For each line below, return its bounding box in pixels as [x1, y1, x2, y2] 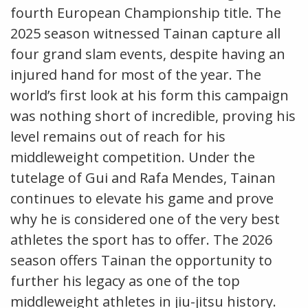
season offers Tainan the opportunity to [10, 251, 272, 270]
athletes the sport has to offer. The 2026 [10, 230, 272, 250]
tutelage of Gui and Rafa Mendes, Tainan [10, 168, 276, 188]
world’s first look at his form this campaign [10, 86, 289, 105]
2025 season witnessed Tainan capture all [10, 24, 280, 43]
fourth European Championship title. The [10, 3, 281, 23]
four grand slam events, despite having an [10, 45, 285, 64]
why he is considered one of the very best [10, 210, 280, 229]
